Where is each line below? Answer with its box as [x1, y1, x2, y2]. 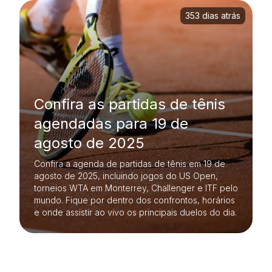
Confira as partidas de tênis [34, 95, 225, 113]
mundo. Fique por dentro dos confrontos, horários [34, 195, 235, 205]
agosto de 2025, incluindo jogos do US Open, [34, 171, 218, 181]
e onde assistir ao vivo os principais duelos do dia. [34, 207, 237, 217]
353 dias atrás [185, 10, 240, 21]
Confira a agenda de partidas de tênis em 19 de [34, 158, 225, 169]
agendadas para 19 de [34, 115, 188, 132]
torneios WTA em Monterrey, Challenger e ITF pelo [34, 183, 238, 193]
